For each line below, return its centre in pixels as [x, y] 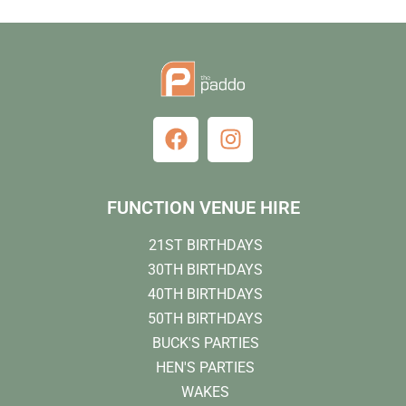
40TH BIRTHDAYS [205, 294]
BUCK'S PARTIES [205, 343]
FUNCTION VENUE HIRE [203, 207]
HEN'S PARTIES [205, 367]
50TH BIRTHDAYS [205, 318]
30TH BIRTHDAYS [205, 269]
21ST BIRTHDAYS [205, 245]
